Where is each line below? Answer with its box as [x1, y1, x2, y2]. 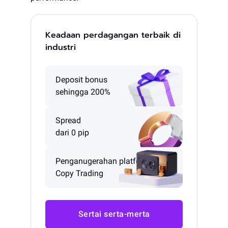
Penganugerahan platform [55, 156, 150, 166]
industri [45, 41, 76, 54]
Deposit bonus [55, 75, 107, 85]
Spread [55, 116, 81, 126]
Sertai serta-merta [78, 209, 150, 219]
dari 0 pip [55, 128, 89, 138]
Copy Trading [55, 168, 103, 179]
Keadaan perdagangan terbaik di [45, 29, 181, 42]
